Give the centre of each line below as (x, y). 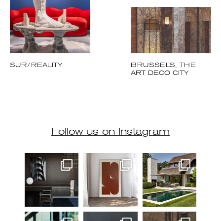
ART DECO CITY (155, 104)
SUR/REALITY (36, 96)
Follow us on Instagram (107, 162)
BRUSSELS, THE (159, 96)
